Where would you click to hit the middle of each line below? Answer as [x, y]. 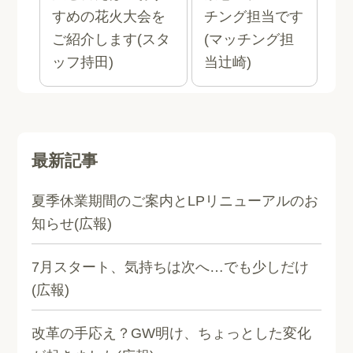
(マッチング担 [249, 39]
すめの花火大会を [109, 17]
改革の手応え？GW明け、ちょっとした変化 [172, 333]
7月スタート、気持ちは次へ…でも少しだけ [171, 267]
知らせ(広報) [72, 224]
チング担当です [253, 17]
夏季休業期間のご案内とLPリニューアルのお [175, 201]
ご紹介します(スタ [111, 39]
